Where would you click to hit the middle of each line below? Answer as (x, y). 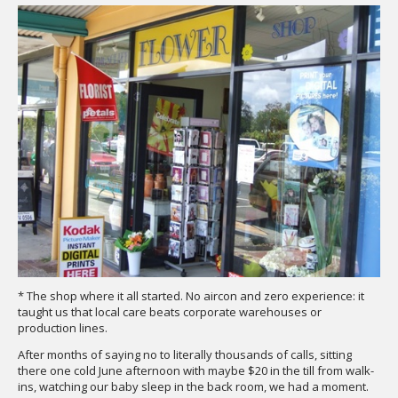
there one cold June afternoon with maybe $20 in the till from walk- (196, 370)
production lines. (63, 328)
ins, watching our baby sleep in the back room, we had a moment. (193, 386)
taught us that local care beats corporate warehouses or (170, 312)
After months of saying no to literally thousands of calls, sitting (185, 354)
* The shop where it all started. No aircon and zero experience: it (191, 296)
